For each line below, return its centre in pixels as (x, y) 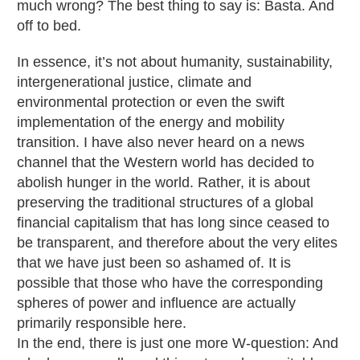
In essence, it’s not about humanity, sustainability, (175, 61)
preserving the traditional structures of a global (165, 202)
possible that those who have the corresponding (170, 282)
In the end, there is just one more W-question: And (178, 343)
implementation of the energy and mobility (151, 122)
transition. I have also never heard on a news (161, 142)
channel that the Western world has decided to (166, 162)
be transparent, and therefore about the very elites (177, 242)
